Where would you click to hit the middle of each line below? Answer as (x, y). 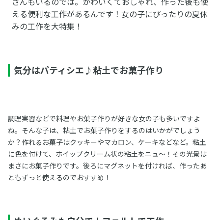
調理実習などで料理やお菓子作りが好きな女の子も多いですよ (104, 119)
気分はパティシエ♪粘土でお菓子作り (88, 70)
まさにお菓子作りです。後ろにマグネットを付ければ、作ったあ (107, 166)
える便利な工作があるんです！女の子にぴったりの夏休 (110, 14)
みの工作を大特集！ (47, 26)
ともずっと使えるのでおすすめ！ (59, 178)
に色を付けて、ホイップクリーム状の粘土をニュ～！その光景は (107, 154)
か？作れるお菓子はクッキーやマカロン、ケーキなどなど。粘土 (107, 142)
